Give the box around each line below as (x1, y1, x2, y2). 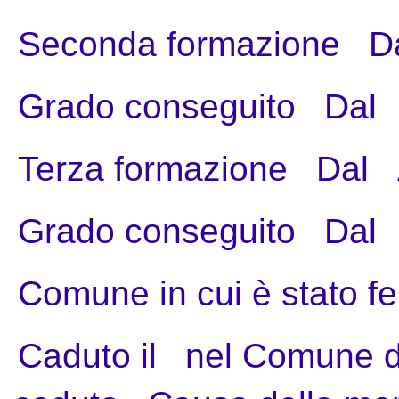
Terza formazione (18, 150, 288, 189)
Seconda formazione (18, 25, 340, 64)
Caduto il (18, 337, 157, 376)
